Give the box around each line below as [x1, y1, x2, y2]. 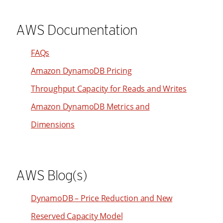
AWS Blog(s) [16, 167, 87, 184]
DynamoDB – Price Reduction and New [31, 193, 173, 204]
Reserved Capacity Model [31, 211, 123, 222]
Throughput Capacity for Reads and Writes [31, 83, 187, 94]
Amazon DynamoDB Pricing [31, 65, 132, 76]
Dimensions [31, 119, 75, 130]
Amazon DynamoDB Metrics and [31, 101, 150, 112]
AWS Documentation [16, 21, 137, 38]
